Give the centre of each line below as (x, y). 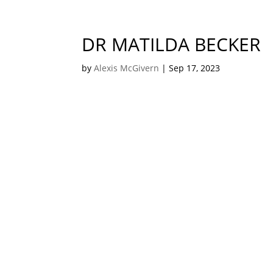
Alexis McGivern (127, 68)
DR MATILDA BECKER (172, 44)
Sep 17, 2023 (195, 68)
